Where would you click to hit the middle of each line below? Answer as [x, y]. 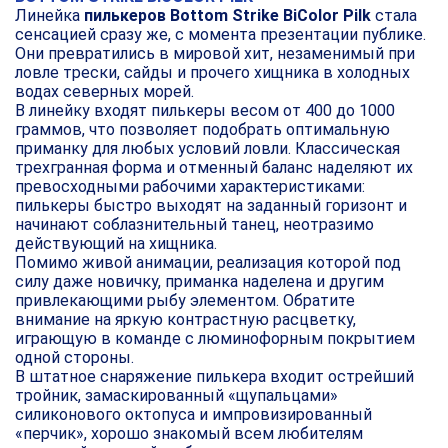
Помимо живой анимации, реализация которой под [208, 262]
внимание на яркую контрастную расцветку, [185, 319]
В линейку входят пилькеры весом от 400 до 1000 [205, 110]
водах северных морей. [104, 91]
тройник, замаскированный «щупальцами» [176, 395]
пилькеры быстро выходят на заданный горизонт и [211, 205]
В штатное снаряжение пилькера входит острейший [214, 376]
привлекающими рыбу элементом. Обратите [185, 300]
